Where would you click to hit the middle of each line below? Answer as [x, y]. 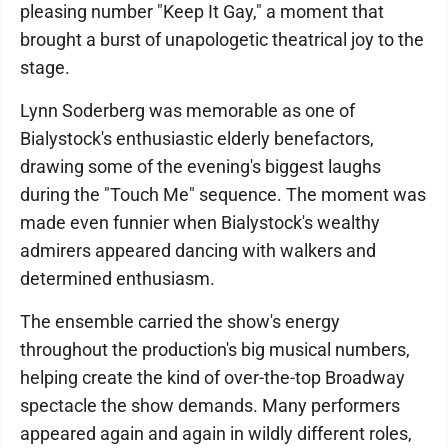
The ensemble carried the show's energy [180, 321]
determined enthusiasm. [117, 278]
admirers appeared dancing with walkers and [198, 250]
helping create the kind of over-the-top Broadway [212, 377]
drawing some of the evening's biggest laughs [200, 166]
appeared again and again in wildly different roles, [216, 433]
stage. [45, 67]
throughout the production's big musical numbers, [215, 349]
